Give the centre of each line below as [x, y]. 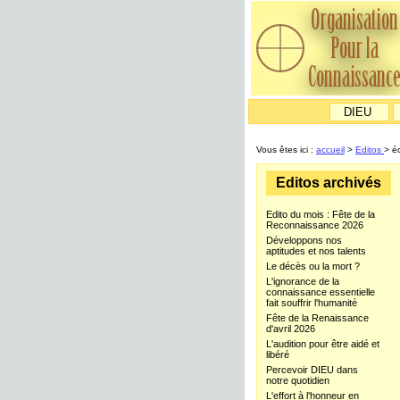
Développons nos [304, 240]
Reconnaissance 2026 [315, 225]
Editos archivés [329, 183]
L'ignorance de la [303, 281]
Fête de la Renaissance [317, 318]
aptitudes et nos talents [316, 251]
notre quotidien [298, 380]
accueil [330, 150]
